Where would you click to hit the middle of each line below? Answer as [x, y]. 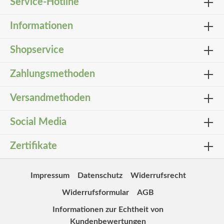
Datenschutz [100, 175]
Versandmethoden [50, 98]
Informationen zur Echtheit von [108, 209]
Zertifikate [33, 146]
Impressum [50, 175]
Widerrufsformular [95, 192]
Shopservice [37, 50]
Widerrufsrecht [158, 175]
